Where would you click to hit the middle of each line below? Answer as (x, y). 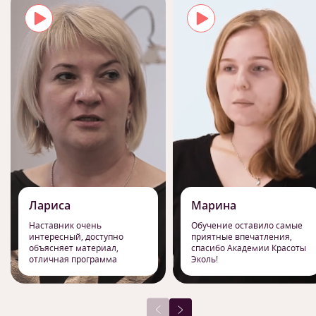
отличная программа (73, 259)
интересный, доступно (76, 237)
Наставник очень (65, 225)
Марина (214, 205)
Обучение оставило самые (247, 225)
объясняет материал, (74, 248)
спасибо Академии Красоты (249, 248)
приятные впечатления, (242, 237)
